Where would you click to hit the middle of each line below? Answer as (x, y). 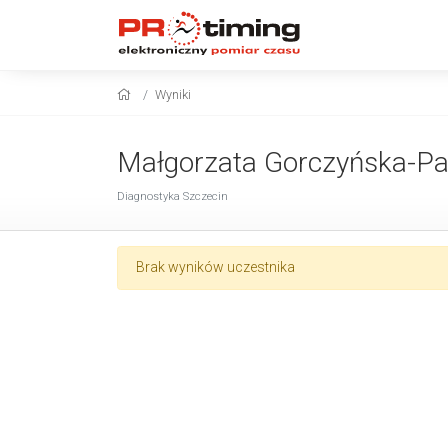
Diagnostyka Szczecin (172, 196)
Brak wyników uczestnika (215, 267)
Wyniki (173, 94)
